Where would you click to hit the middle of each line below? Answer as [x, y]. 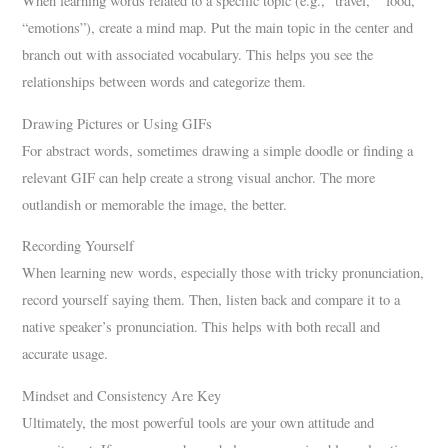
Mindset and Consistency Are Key [122, 395]
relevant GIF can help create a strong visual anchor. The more [199, 177]
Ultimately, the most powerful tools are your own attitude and [198, 422]
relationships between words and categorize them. [164, 82]
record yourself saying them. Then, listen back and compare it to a [211, 300]
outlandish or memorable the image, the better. [155, 204]
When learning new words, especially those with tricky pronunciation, [223, 273]
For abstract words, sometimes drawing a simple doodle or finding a [218, 150]
